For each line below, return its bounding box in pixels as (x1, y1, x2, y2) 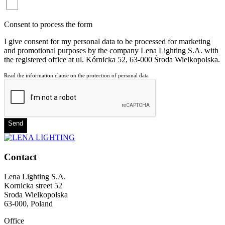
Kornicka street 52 (4, 181, 62, 190)
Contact (4, 151, 37, 162)
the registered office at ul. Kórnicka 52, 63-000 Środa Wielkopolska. (4, 55, 220, 64)
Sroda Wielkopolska (4, 190, 68, 199)
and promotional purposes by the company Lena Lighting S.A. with (4, 46, 218, 55)
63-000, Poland (4, 199, 53, 208)
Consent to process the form (4, 20, 92, 29)
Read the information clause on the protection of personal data (4, 72, 149, 79)
